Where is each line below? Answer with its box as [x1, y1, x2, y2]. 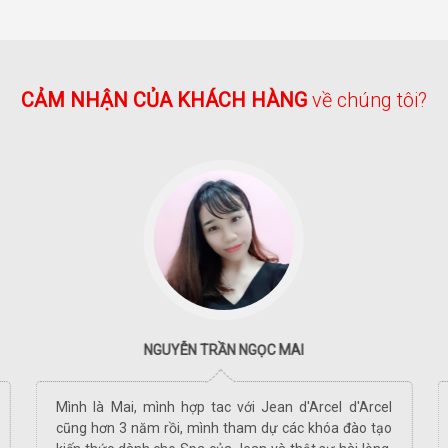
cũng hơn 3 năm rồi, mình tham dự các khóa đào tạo [56, 419, 392, 436]
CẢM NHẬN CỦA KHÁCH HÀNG [21, 87, 307, 112]
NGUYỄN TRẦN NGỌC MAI [143, 341, 304, 358]
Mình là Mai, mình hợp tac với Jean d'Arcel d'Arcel [56, 398, 392, 415]
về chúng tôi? [307, 87, 427, 112]
